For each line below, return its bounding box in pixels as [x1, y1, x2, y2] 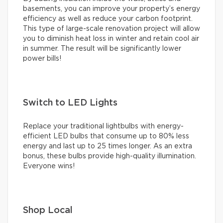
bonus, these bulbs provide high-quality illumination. [23, 153, 196, 160]
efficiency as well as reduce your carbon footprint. [23, 15, 193, 23]
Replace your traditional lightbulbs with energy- [23, 123, 184, 130]
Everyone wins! [23, 163, 75, 170]
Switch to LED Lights [23, 99, 117, 108]
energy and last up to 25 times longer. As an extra [23, 143, 192, 150]
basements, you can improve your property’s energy [23, 5, 200, 13]
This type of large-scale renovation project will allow [23, 25, 200, 33]
